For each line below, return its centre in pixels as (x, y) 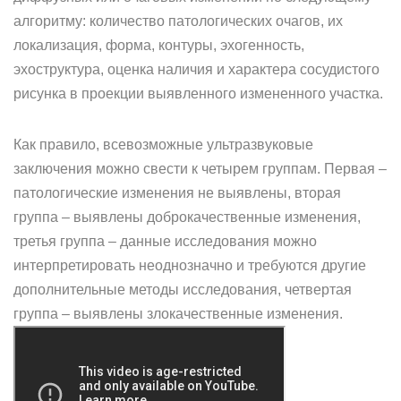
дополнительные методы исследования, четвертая (183, 290)
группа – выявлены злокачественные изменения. (178, 314)
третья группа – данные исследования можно (165, 241)
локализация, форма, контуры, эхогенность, (159, 45)
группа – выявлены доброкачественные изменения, (187, 217)
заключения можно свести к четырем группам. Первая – (200, 169)
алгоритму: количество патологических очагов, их (178, 21)
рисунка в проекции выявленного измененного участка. (198, 94)
